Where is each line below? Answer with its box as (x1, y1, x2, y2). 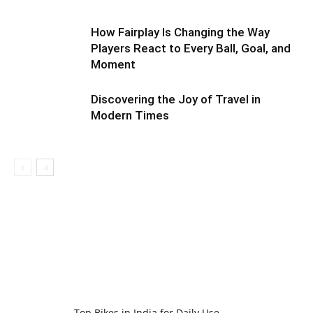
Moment (91, 57, 136, 71)
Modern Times (91, 108, 169, 122)
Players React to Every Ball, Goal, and (91, 41, 291, 55)
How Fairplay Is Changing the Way (91, 25, 270, 39)
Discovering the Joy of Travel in (91, 92, 261, 106)
